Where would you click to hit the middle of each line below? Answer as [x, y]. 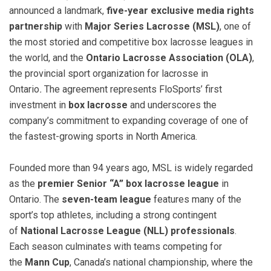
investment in [39, 105]
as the [23, 183]
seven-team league [106, 199]
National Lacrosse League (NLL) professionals [128, 230]
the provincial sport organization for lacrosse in [109, 73]
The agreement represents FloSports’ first [133, 89]
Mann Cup [47, 262]
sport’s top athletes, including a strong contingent [113, 215]
